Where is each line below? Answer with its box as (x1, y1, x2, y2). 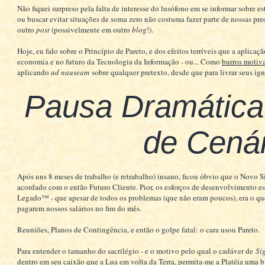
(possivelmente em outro (49, 24, 132, 35)
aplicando (17, 66, 51, 77)
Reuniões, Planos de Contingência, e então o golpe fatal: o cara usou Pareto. (17, 224, 260, 235)
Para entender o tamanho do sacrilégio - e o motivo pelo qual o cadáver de (17, 245, 256, 256)
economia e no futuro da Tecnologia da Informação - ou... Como (17, 56, 222, 67)
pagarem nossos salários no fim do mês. (17, 202, 141, 214)
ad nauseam (50, 66, 89, 77)
